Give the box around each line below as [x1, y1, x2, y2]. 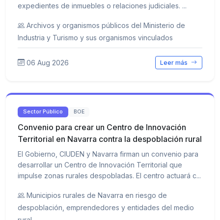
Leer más [160, 58, 190, 66]
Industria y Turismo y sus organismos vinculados [18, 33, 173, 42]
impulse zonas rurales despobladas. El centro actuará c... [18, 171, 201, 180]
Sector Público [23, 108, 63, 115]
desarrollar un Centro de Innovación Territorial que [18, 160, 182, 169]
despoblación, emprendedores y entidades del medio [18, 203, 194, 212]
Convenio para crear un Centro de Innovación [18, 122, 186, 132]
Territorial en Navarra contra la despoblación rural [18, 134, 202, 144]
